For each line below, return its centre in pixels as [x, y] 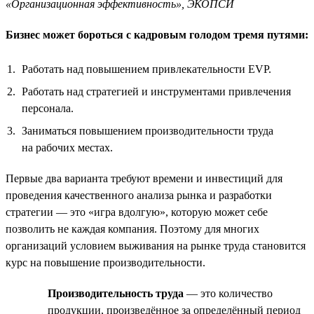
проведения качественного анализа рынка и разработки [139, 195]
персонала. [48, 108]
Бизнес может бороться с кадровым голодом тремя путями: [157, 34]
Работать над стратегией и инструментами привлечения [156, 91]
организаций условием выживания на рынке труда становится [156, 245]
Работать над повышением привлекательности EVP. [146, 69]
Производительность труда [116, 293]
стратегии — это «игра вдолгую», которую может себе [137, 212]
